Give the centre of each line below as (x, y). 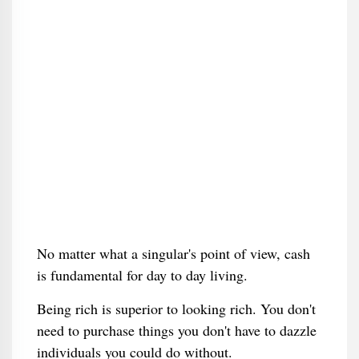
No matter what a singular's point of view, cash (173, 253)
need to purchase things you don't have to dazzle (176, 330)
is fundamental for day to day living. (142, 275)
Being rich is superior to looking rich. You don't (176, 309)
